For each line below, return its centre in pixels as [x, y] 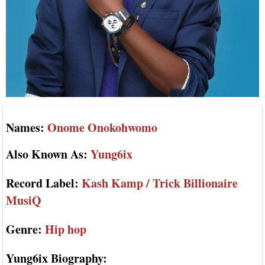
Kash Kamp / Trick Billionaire [158, 183]
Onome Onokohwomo [101, 127]
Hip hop [64, 230]
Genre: [24, 230]
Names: [25, 127]
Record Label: [42, 183]
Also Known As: [48, 154]
